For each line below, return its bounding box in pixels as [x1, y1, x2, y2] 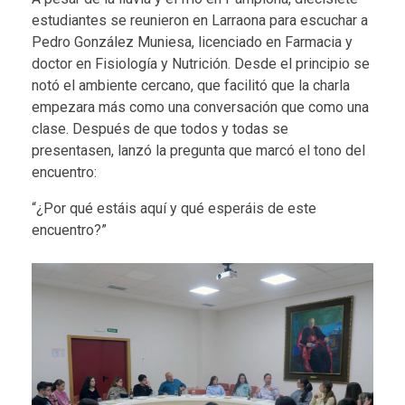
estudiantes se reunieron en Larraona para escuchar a [32, 11, 368, 29]
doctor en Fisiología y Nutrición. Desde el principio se [32, 54, 370, 72]
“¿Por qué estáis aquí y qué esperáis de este [32, 199, 316, 217]
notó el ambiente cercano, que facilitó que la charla [32, 76, 350, 94]
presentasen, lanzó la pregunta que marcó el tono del [32, 141, 365, 159]
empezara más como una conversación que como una [32, 98, 369, 116]
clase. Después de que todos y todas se [32, 119, 288, 137]
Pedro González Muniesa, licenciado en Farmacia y [32, 33, 353, 51]
